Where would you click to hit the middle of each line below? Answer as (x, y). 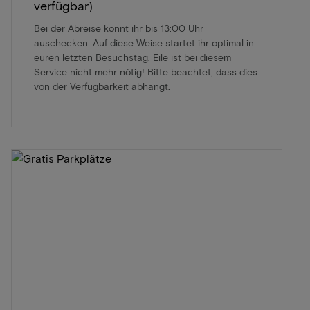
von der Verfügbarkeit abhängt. (102, 86)
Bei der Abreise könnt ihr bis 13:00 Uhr (119, 28)
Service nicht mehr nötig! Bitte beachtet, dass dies (146, 71)
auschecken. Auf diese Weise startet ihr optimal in (144, 42)
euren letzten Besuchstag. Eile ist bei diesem (133, 57)
